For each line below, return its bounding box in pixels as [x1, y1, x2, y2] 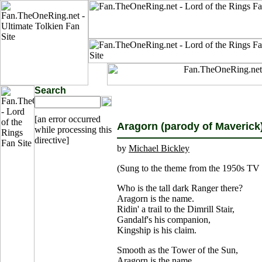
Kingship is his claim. [117, 225, 196, 235]
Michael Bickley [129, 143, 189, 153]
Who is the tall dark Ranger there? [117, 183, 243, 193]
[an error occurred [35, 114, 101, 124]
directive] [35, 135, 69, 145]
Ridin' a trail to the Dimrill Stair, [117, 204, 235, 214]
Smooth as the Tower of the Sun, [117, 245, 238, 255]
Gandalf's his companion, [117, 215, 211, 225]
